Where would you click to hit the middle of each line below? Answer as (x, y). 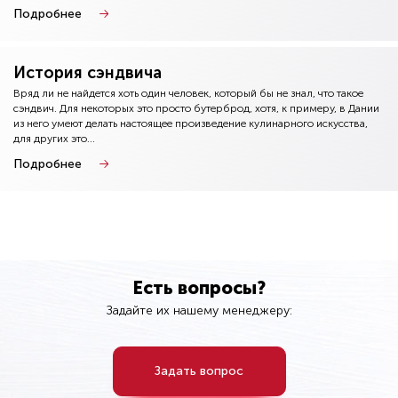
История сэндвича (88, 73)
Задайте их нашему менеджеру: (199, 310)
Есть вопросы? (199, 288)
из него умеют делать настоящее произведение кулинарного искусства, (191, 123)
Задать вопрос (199, 371)
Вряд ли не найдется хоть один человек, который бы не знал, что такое (188, 93)
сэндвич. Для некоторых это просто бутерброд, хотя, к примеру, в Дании (196, 108)
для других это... (54, 139)
